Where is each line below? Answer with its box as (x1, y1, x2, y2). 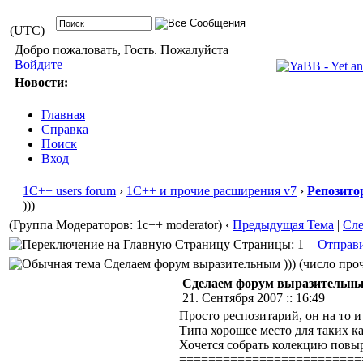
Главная (41, 108, 85, 122)
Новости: (14, 75, 68, 89)
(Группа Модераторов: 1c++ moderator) (9, 218, 222, 232)
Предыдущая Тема (233, 218, 334, 232)
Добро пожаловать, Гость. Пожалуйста (14, 43, 228, 57)
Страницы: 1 (230, 237, 304, 251)
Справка (41, 122, 88, 136)
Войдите (14, 58, 62, 71)
